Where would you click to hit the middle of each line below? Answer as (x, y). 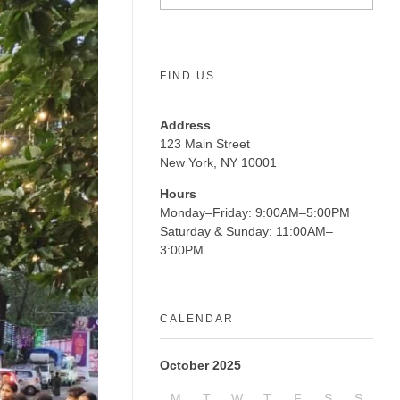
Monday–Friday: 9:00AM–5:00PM (255, 213)
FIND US (187, 76)
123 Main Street (205, 144)
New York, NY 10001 (218, 163)
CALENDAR (197, 319)
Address (185, 125)
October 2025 (200, 366)
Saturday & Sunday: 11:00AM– (246, 232)
